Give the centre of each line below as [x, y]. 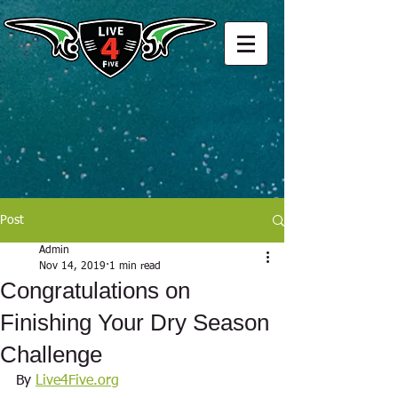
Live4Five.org [77, 381]
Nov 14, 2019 [72, 267]
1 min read [135, 267]
